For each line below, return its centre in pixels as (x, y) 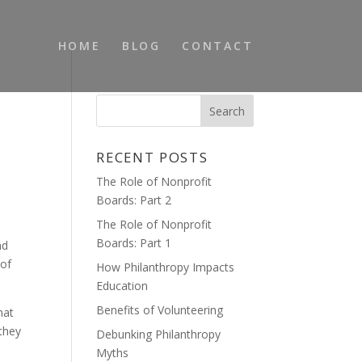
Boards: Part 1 (134, 243)
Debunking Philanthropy (159, 334)
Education (122, 286)
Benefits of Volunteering (160, 310)
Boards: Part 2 (134, 200)
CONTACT (217, 46)
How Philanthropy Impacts (166, 267)
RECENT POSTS (152, 157)
